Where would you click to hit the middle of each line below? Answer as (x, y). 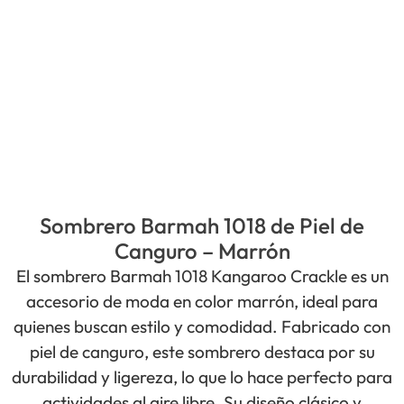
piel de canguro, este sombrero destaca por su (202, 351)
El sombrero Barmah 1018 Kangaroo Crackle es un (202, 275)
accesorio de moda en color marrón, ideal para (202, 301)
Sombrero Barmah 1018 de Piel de (202, 225)
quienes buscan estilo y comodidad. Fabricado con (202, 326)
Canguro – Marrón (202, 250)
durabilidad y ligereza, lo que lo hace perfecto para (202, 376)
